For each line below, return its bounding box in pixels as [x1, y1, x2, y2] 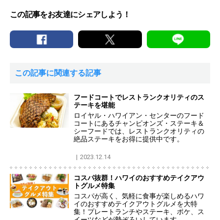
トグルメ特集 [74, 181, 115, 190]
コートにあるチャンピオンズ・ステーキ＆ [74, 119, 204, 127]
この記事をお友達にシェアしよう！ [10, 9, 131, 19]
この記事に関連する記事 [15, 68, 101, 78]
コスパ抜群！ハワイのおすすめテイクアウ [74, 173, 204, 182]
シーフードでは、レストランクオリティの [74, 127, 204, 135]
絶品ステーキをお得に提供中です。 [74, 135, 184, 143]
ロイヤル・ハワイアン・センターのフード [74, 111, 204, 119]
